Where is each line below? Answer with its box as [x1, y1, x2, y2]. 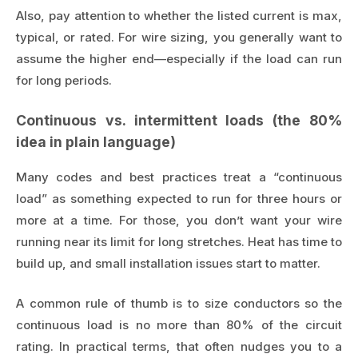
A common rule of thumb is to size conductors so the [16, 295, 342, 311]
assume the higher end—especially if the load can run [16, 51, 342, 67]
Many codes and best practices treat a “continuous [16, 169, 342, 185]
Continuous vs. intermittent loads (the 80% [16, 111, 342, 129]
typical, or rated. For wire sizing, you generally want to [16, 30, 342, 46]
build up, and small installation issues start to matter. [16, 256, 320, 272]
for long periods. [16, 73, 112, 89]
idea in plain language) [16, 133, 176, 150]
